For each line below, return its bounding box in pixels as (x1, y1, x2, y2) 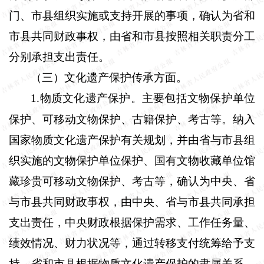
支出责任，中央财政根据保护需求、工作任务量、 (9, 216, 255, 229)
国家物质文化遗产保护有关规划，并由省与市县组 (9, 133, 255, 146)
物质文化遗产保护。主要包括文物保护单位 (39, 91, 255, 104)
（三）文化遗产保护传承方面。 (31, 71, 188, 84)
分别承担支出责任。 (9, 50, 110, 63)
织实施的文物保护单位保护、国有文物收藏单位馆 (9, 154, 255, 167)
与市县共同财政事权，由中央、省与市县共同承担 (9, 195, 255, 208)
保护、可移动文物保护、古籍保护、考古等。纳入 (9, 113, 255, 126)
